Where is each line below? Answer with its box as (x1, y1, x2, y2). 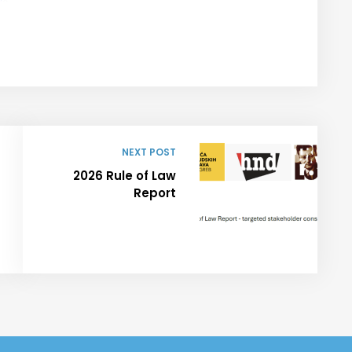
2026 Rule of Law (73, 167, 176, 184)
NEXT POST (122, 145, 176, 159)
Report (134, 184, 176, 201)
